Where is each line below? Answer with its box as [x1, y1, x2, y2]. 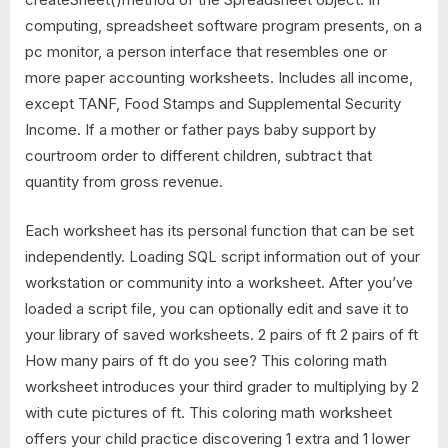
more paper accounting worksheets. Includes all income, [25, 68, 413, 88]
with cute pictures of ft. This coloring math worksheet [25, 402, 392, 422]
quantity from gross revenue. [25, 172, 223, 192]
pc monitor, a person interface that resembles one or [25, 42, 387, 62]
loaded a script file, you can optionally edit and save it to [25, 298, 409, 318]
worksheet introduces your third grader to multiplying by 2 [25, 376, 419, 396]
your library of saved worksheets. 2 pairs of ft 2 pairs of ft [25, 324, 418, 344]
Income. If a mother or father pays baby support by [25, 120, 376, 140]
